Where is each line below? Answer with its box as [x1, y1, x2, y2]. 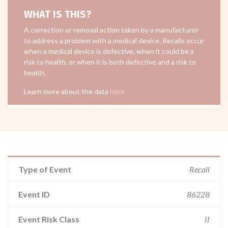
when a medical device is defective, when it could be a [24, 47, 194, 55]
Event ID [18, 189, 50, 199]
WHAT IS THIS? [24, 8, 92, 20]
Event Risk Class [18, 214, 79, 224]
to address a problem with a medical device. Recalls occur [24, 36, 204, 45]
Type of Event [18, 164, 71, 174]
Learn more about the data [24, 87, 110, 96]
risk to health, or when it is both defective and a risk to [24, 58, 196, 66]
